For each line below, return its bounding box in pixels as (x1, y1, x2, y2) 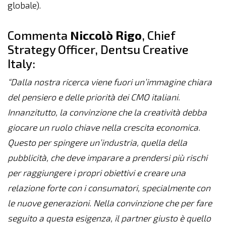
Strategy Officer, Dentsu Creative (8, 42, 189, 56)
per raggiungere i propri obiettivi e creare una (8, 167, 186, 178)
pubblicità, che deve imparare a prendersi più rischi (8, 152, 207, 163)
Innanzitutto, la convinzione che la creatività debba (8, 107, 207, 118)
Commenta (8, 28, 70, 42)
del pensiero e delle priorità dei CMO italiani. (8, 92, 180, 102)
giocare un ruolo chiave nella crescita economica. (8, 122, 200, 133)
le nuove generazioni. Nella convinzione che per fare (8, 198, 212, 208)
